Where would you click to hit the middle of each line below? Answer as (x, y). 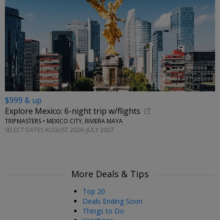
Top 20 (94, 191)
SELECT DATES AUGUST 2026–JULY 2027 (59, 130)
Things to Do (103, 211)
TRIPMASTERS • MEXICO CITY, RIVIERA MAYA (64, 121)
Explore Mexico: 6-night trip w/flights (73, 111)
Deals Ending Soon (112, 201)
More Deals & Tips (110, 174)
